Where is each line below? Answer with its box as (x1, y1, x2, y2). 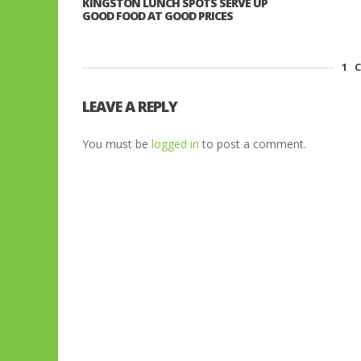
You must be (82, 136, 151, 151)
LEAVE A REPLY (82, 96, 177, 116)
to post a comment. (199, 136, 306, 151)
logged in (151, 136, 199, 151)
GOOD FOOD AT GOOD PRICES (82, 7, 233, 23)
